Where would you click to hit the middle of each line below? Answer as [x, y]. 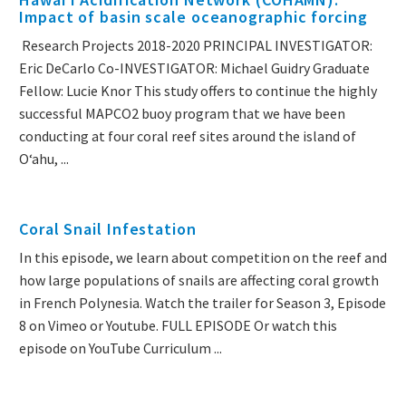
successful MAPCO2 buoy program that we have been [182, 114]
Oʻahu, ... [44, 159]
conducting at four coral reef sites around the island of [188, 136]
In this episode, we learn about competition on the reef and [203, 258]
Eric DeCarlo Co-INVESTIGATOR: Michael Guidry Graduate [194, 68]
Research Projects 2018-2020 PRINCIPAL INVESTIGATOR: [196, 46]
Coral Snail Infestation [108, 229]
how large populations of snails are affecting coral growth [199, 280]
